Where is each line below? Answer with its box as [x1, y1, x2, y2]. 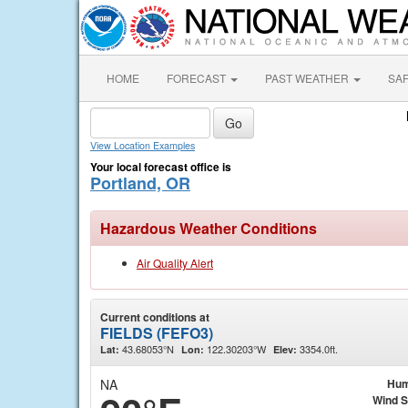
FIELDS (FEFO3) [100, 322, 213, 343]
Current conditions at [100, 309, 209, 325]
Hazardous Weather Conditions [100, 218, 317, 239]
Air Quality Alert [137, 255, 213, 270]
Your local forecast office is [90, 158, 231, 175]
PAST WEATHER [265, 70, 352, 86]
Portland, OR [90, 171, 190, 195]
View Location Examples [90, 138, 195, 152]
